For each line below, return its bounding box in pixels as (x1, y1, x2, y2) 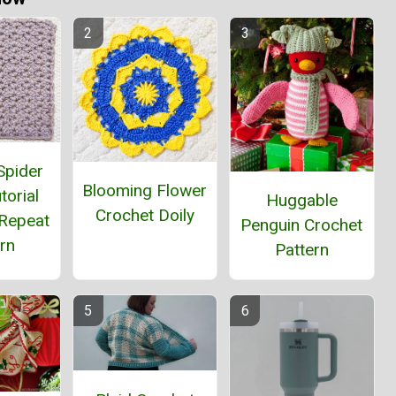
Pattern (274, 240, 329, 261)
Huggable (265, 190, 338, 211)
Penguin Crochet (240, 215, 363, 236)
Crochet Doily (95, 204, 194, 225)
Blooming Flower (82, 179, 208, 201)
